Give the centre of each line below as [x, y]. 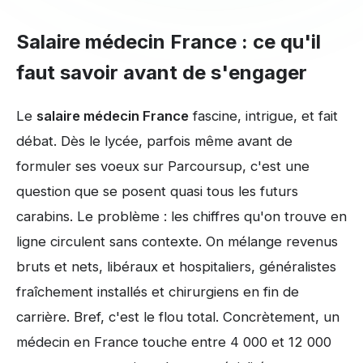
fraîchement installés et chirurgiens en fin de [158, 292]
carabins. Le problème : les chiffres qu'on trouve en [181, 217]
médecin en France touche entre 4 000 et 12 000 [174, 342]
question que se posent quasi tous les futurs [157, 192]
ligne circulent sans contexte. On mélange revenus [177, 242]
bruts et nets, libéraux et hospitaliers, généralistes [176, 267]
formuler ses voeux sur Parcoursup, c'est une [163, 167]
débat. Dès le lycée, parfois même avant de [154, 141]
